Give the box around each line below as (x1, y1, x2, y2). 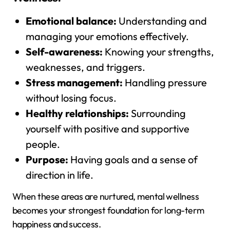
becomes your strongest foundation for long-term (12, 204, 204, 217)
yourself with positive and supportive (25, 122, 189, 136)
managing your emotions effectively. (25, 30, 189, 43)
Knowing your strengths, (102, 45, 214, 59)
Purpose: (25, 153, 68, 166)
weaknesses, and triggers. (25, 61, 145, 74)
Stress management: (25, 76, 123, 89)
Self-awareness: (25, 45, 103, 59)
